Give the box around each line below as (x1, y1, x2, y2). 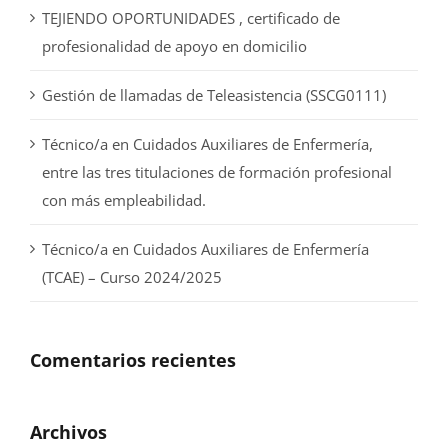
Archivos (30, 420, 107, 445)
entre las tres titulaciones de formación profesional (42, 162, 392, 183)
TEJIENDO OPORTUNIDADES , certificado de (42, 8, 340, 29)
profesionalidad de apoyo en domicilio (42, 36, 307, 57)
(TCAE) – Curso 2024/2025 (42, 267, 222, 288)
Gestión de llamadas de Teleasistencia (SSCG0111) (42, 85, 386, 106)
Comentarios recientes (30, 348, 236, 373)
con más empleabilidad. (42, 190, 206, 211)
